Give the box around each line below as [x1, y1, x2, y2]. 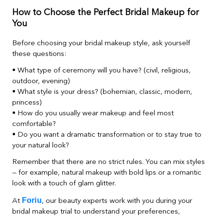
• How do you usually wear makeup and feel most [12, 109, 174, 117]
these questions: [12, 50, 66, 58]
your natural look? [12, 142, 69, 149]
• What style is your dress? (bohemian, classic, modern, [12, 88, 192, 96]
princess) [12, 99, 41, 107]
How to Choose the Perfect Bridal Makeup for [12, 8, 199, 17]
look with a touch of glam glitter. [12, 180, 116, 187]
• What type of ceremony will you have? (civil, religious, [12, 67, 191, 74]
